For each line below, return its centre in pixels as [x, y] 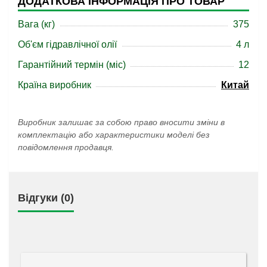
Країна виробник [55, 85]
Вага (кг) [36, 24]
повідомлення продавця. [66, 147]
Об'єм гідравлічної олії [67, 44]
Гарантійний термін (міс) [72, 65]
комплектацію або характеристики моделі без [114, 135]
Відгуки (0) [46, 198]
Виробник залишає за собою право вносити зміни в [121, 122]
